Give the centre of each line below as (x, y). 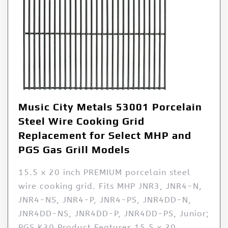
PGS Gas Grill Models (74, 150)
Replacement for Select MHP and (105, 135)
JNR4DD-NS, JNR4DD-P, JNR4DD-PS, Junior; (114, 214)
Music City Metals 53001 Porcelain (110, 107)
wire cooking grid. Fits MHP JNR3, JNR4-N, (110, 186)
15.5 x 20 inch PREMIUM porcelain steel (105, 173)
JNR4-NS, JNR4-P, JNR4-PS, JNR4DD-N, (105, 200)
